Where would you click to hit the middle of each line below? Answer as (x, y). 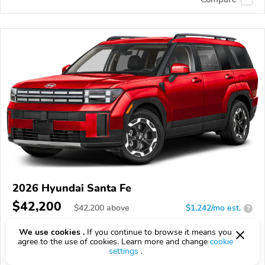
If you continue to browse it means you (158, 232)
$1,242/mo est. (213, 208)
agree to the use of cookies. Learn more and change (114, 242)
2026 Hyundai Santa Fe (72, 188)
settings (123, 251)
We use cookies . (52, 232)
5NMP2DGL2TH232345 (80, 246)
